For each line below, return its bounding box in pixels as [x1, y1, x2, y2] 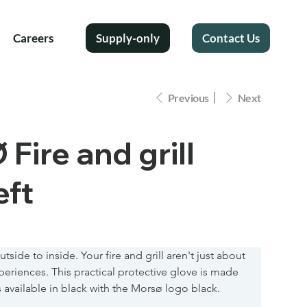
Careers [13, 30, 54, 45]
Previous [167, 90, 209, 104]
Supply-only [96, 30, 160, 45]
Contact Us [202, 30, 260, 45]
